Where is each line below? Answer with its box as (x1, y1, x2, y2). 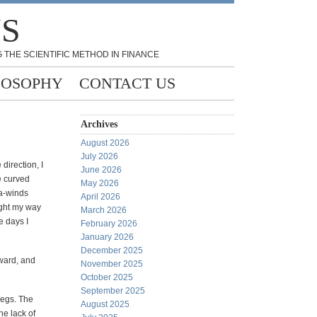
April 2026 (81, 192, 120, 202)
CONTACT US (79, 74, 175, 92)
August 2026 (81, 138, 129, 148)
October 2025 (81, 272, 133, 282)
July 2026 (81, 151, 118, 161)
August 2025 (81, 299, 129, 309)
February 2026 (81, 219, 137, 229)
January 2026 (81, 232, 134, 242)
